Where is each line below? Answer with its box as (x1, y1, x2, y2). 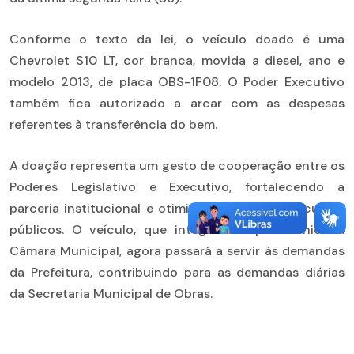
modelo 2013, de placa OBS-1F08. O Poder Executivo (9, 73, 345, 90)
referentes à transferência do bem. (9, 115, 217, 133)
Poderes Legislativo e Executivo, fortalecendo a (9, 178, 345, 195)
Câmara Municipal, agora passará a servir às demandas (9, 242, 345, 259)
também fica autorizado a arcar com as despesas (9, 94, 345, 111)
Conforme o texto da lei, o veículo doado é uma (9, 30, 345, 47)
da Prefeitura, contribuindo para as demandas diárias (9, 263, 345, 281)
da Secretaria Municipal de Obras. (9, 284, 213, 302)
